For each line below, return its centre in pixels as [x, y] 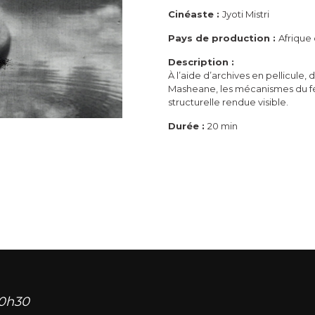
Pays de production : [223, 38]
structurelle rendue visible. [228, 102]
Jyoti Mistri [246, 14]
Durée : [188, 126]
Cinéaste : [195, 14]
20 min [223, 126]
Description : [201, 62]
